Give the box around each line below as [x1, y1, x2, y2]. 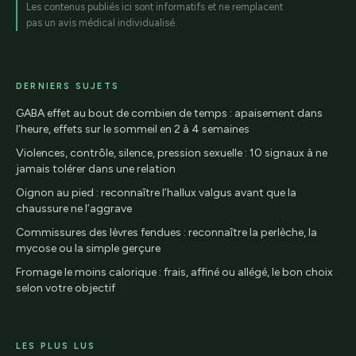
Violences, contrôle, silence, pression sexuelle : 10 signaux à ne [16, 145, 327, 160]
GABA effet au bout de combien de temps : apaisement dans [16, 106, 323, 120]
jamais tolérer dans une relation [16, 161, 176, 176]
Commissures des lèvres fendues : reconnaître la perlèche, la [16, 225, 317, 239]
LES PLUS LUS [16, 341, 96, 352]
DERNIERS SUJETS [16, 80, 119, 91]
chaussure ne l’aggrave [16, 201, 132, 215]
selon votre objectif [16, 281, 115, 295]
